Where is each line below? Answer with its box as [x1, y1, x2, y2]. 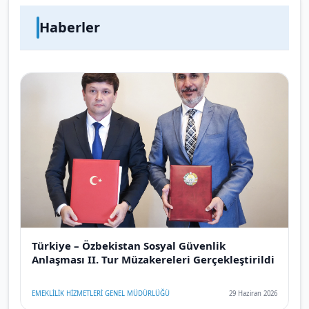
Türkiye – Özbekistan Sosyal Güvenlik [32, 238, 226, 252]
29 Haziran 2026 [229, 288, 277, 298]
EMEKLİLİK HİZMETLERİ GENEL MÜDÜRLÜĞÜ [32, 288, 170, 298]
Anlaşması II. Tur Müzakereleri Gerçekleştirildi [32, 252, 275, 266]
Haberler [39, 18, 100, 37]
